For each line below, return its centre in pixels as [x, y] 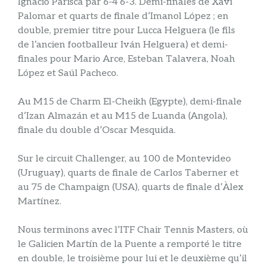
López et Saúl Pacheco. [68, 74]
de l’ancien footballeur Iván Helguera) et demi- [123, 45]
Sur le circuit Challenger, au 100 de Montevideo [124, 159]
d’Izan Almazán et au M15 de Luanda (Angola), [123, 116]
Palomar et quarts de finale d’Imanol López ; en [123, 17]
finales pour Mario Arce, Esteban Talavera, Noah [126, 59]
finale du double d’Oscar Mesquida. [97, 131]
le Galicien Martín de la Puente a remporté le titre [130, 245]
